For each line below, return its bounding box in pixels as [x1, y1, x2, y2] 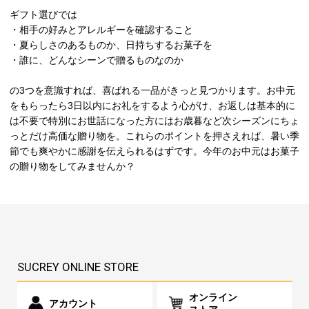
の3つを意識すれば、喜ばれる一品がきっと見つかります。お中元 [10, 85, 295, 97]
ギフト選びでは [10, 9, 77, 21]
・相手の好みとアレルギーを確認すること [10, 24, 193, 36]
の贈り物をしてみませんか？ [10, 161, 135, 172]
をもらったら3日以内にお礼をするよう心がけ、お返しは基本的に [10, 100, 295, 112]
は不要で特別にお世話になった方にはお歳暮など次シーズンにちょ [10, 115, 299, 127]
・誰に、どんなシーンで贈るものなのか [10, 54, 183, 66]
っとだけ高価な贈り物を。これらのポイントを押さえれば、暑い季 [10, 130, 299, 142]
